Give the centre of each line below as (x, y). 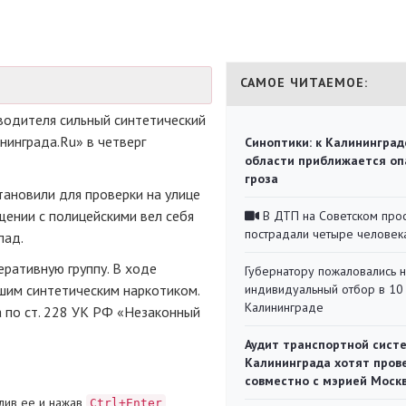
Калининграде (284, 307)
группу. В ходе (111, 268)
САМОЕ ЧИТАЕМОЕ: (304, 82)
